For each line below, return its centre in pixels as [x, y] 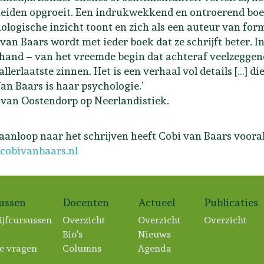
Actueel [157, 202]
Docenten [86, 202]
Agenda [155, 248]
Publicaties [231, 202]
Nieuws [154, 234]
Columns [82, 248]
